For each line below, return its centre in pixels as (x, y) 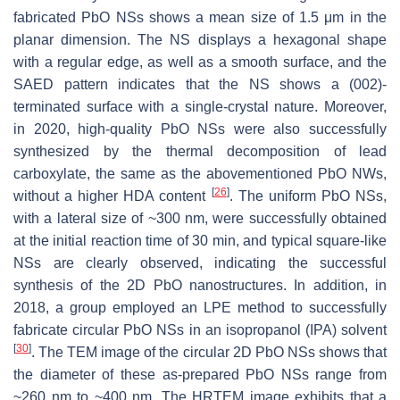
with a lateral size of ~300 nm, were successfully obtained (200, 218)
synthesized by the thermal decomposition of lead (200, 151)
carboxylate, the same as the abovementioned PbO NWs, (200, 173)
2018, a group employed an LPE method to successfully (200, 307)
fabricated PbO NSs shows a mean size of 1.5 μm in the (200, 17)
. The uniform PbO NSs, (308, 196)
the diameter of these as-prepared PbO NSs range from (200, 374)
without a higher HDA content (112, 196)
